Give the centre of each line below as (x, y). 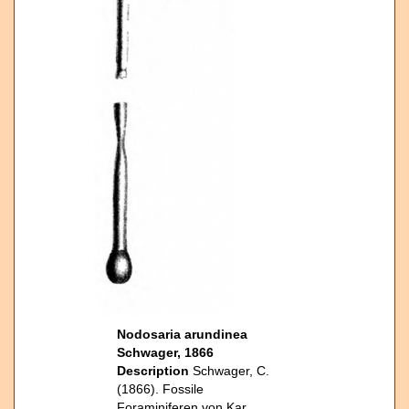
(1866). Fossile (160, 389)
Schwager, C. (231, 371)
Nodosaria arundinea (182, 334)
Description (155, 371)
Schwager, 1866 (165, 352)
